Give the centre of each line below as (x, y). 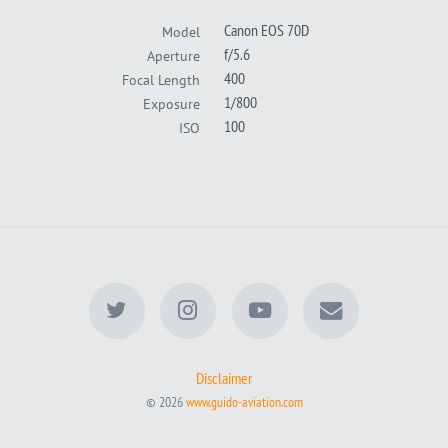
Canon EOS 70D (266, 30)
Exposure (172, 103)
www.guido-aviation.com (244, 401)
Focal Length (161, 79)
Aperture (174, 55)
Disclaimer (224, 377)
